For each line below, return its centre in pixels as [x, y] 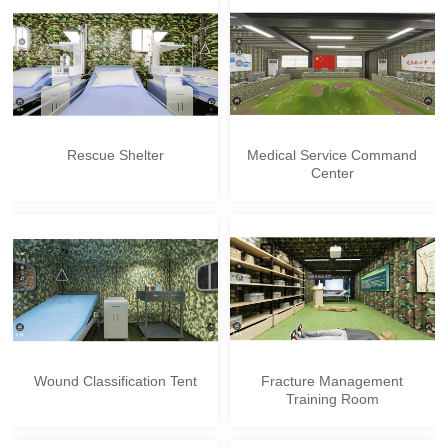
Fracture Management [332, 380]
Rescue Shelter [116, 155]
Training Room [332, 398]
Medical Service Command [332, 155]
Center [332, 173]
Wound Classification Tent [116, 380]
